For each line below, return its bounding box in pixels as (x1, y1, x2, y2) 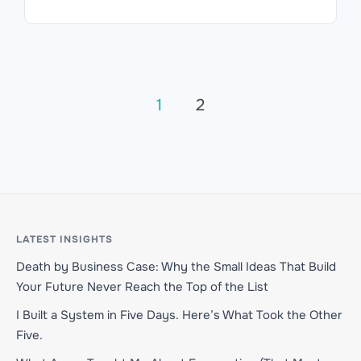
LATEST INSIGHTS (16, 233, 113, 247)
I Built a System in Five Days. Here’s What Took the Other (16, 307, 342, 324)
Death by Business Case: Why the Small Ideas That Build (16, 259, 336, 276)
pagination (23, 123, 145, 155)
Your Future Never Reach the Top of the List (16, 279, 268, 296)
